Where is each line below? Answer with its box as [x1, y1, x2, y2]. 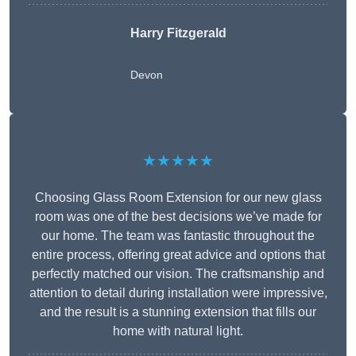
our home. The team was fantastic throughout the [41, 229, 315, 243]
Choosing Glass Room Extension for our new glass [34, 191, 322, 205]
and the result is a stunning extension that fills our [40, 305, 316, 319]
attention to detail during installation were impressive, [29, 286, 327, 300]
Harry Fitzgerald [130, 26, 226, 41]
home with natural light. [113, 324, 243, 339]
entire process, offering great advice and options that [31, 248, 325, 262]
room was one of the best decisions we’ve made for [34, 210, 322, 224]
